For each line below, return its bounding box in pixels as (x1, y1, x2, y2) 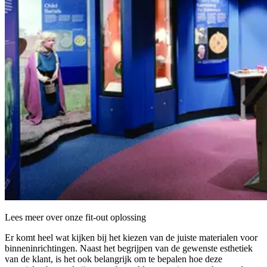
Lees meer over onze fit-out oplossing (5, 212, 146, 222)
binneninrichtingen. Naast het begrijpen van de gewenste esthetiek (5, 243, 253, 253)
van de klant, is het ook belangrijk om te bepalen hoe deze (5, 253, 222, 264)
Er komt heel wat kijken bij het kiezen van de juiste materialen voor (5, 232, 257, 243)
